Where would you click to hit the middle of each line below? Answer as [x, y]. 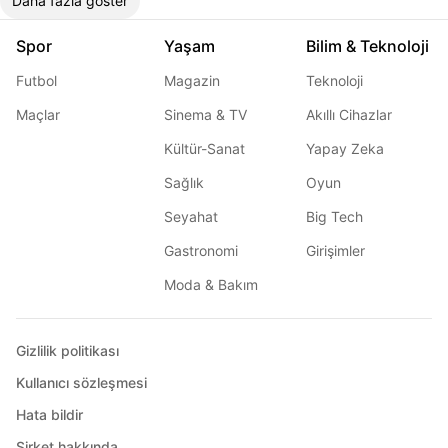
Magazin [192, 80]
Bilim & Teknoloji [367, 46]
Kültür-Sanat [204, 148]
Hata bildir [49, 414]
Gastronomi [201, 250]
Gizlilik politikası [67, 350]
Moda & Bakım [211, 284]
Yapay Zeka [345, 148]
